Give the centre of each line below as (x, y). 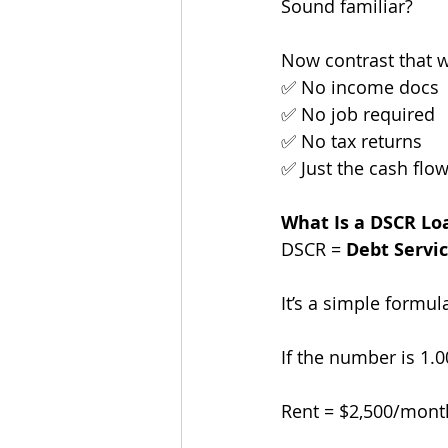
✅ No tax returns (351, 141)
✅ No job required (358, 114)
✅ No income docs (360, 87)
